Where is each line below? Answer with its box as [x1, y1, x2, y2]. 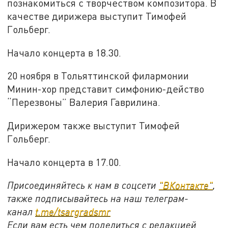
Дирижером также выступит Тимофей [7, 119, 180, 131]
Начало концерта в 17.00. [7, 156, 122, 168]
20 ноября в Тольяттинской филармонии [7, 70, 189, 82]
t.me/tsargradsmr [35, 206, 111, 218]
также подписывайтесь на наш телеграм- [7, 192, 189, 205]
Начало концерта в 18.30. [7, 46, 122, 59]
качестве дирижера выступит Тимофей [7, 10, 187, 22]
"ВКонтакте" [159, 179, 213, 191]
